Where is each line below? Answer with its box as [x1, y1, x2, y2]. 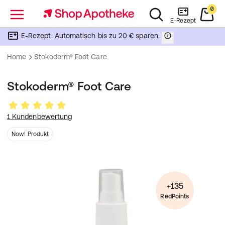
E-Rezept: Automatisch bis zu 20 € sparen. [21, 31, 160, 40]
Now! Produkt [12, 131, 49, 138]
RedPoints [160, 193, 189, 200]
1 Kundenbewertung [7, 113, 72, 121]
